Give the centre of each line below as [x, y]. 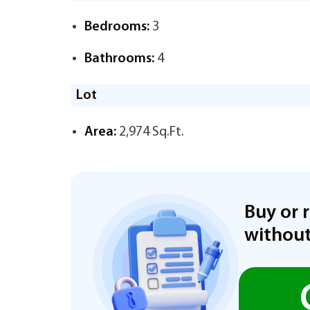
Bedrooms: [117, 27]
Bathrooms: [119, 59]
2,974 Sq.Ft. [150, 132]
